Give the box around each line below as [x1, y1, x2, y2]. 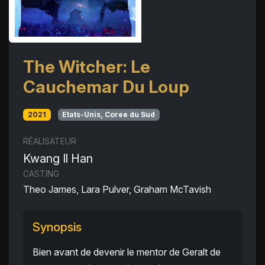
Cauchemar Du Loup [23, 76, 189, 97]
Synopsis [33, 220, 82, 235]
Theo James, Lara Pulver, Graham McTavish [23, 183, 211, 196]
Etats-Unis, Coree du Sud [62, 110, 156, 119]
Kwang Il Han [23, 151, 93, 166]
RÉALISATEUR [23, 136, 76, 147]
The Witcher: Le [23, 56, 150, 77]
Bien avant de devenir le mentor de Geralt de [33, 246, 221, 258]
